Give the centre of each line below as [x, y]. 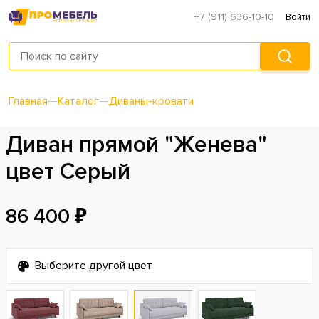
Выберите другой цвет [94, 266]
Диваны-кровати [151, 101]
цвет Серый [68, 172]
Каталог [78, 101]
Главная [28, 101]
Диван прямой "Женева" [136, 145]
